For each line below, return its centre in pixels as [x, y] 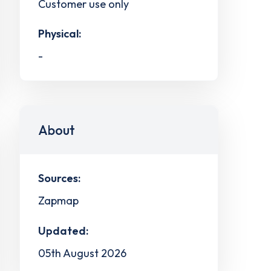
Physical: [59, 34]
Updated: [63, 230]
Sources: [59, 178]
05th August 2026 [82, 253]
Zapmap [58, 200]
